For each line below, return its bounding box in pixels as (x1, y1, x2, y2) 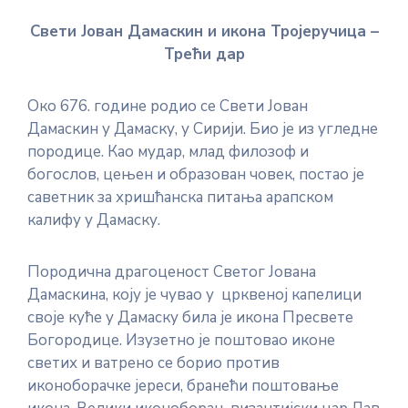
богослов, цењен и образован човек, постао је (27, 164, 364, 185)
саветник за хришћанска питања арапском (27, 187, 333, 208)
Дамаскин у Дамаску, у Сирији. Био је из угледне (27, 118, 378, 139)
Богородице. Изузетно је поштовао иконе (27, 330, 335, 351)
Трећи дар (163, 44, 245, 65)
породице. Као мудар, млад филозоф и (27, 141, 309, 162)
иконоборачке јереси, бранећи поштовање (27, 375, 339, 396)
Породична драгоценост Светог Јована (27, 261, 316, 282)
